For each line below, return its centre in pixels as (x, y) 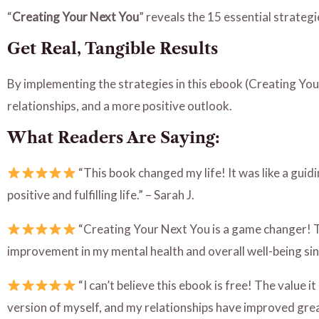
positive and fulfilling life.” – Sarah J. (101, 195)
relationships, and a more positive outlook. (120, 106)
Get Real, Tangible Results (113, 49)
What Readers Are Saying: (114, 138)
